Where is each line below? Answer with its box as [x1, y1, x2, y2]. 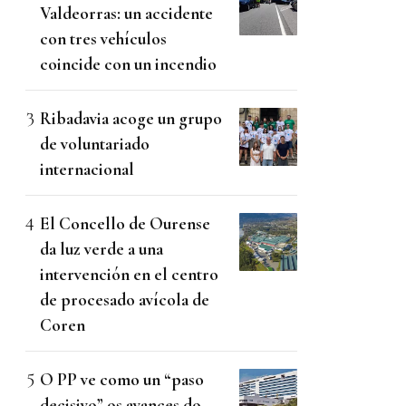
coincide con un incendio [40, 53, 217, 75]
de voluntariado [40, 133, 150, 155]
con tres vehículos [40, 28, 167, 50]
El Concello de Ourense [40, 213, 210, 235]
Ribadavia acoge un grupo [40, 108, 222, 130]
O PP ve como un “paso [40, 369, 204, 391]
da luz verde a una [40, 238, 163, 260]
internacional [40, 159, 134, 180]
